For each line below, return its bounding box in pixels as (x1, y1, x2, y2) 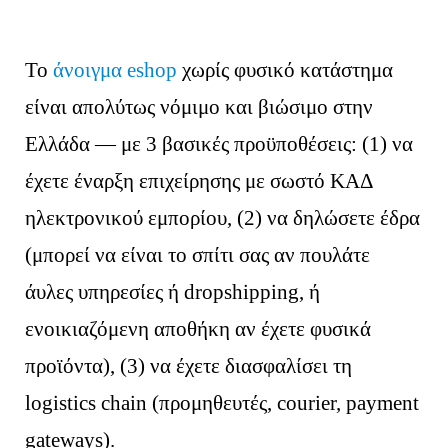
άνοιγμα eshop (53, 57, 178, 82)
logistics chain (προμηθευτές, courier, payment (25, 390, 420, 415)
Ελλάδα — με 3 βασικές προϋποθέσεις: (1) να (25, 131, 414, 156)
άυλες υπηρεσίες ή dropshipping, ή (25, 279, 321, 304)
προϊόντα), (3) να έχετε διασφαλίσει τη (25, 353, 353, 378)
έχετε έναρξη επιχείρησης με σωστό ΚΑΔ (25, 168, 374, 193)
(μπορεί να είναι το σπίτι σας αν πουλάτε (25, 242, 371, 267)
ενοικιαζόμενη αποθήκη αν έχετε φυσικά (25, 316, 372, 341)
